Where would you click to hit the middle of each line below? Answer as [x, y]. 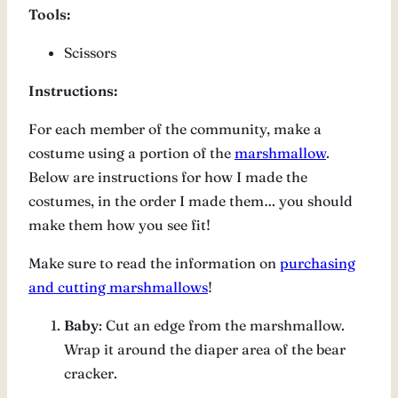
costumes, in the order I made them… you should [191, 201]
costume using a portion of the [131, 153]
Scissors [90, 53]
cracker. [91, 374]
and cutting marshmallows [118, 287]
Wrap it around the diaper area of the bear [205, 350]
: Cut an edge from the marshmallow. [222, 326]
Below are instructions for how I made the [168, 177]
